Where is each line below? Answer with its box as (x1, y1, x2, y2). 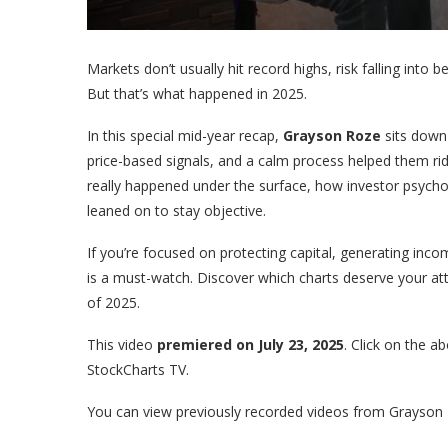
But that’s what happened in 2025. (87, 84, 307, 104)
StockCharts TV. (87, 360, 189, 380)
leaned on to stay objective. (87, 201, 270, 221)
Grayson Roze (283, 126, 381, 146)
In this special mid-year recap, (87, 126, 283, 146)
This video (87, 335, 157, 355)
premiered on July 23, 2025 (157, 335, 344, 355)
